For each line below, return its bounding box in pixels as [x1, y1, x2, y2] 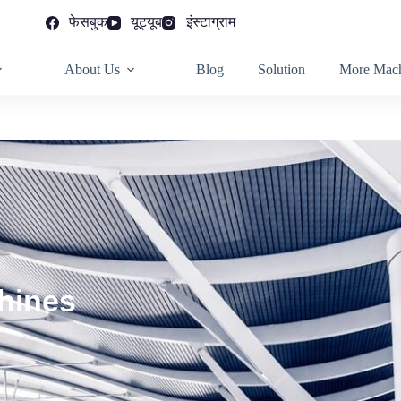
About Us [64, 62, 120, 77]
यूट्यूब [131, 14, 163, 30]
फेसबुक [69, 14, 108, 30]
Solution [257, 62, 305, 77]
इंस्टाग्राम [185, 14, 235, 30]
